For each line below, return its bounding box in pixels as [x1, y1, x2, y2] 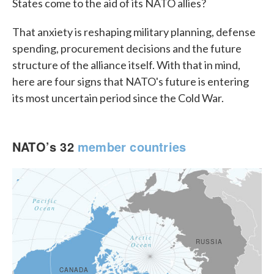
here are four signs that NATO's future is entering [12, 75, 249, 88]
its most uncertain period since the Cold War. [12, 91, 224, 105]
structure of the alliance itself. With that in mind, [12, 58, 240, 72]
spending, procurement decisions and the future [12, 42, 242, 55]
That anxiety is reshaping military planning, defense [12, 25, 256, 39]
